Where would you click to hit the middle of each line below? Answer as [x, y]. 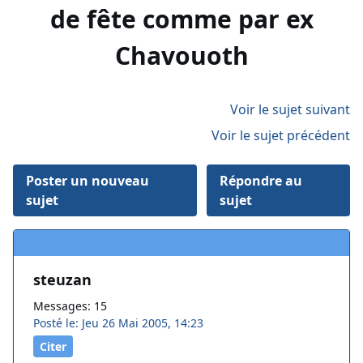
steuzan [62, 280]
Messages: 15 [70, 306]
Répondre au [261, 181]
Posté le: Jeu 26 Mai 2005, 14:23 [118, 323]
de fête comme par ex [181, 19]
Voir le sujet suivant [290, 110]
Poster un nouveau [88, 181]
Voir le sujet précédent [281, 136]
